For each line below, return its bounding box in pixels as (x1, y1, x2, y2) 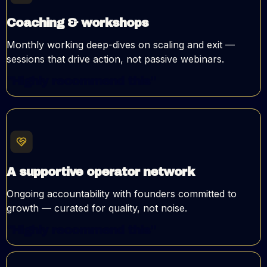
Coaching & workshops (7, 16, 148, 30)
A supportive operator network (7, 165, 194, 179)
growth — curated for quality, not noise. (7, 202, 187, 215)
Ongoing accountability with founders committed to (7, 188, 237, 200)
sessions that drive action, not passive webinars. (7, 53, 224, 66)
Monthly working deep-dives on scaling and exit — (7, 39, 235, 51)
